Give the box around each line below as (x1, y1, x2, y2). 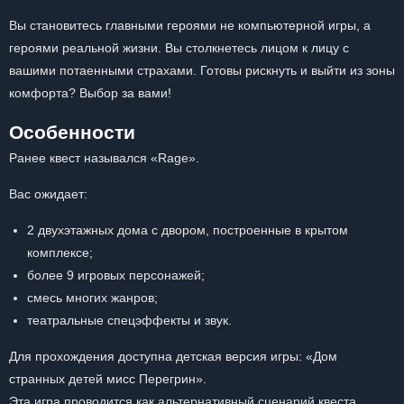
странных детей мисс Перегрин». (9, 372, 207, 386)
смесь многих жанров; (27, 290, 158, 305)
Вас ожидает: (9, 187, 87, 201)
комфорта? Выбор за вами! (9, 86, 171, 100)
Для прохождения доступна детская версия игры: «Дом (9, 349, 337, 363)
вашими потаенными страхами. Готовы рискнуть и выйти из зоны (9, 63, 395, 78)
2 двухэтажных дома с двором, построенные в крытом (27, 223, 348, 237)
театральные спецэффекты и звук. (27, 313, 232, 327)
